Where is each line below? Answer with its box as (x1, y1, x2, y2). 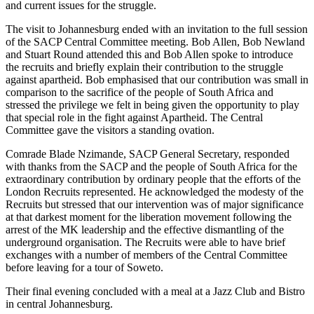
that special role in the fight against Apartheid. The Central (6, 111, 263, 123)
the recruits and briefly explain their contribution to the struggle (6, 60, 283, 73)
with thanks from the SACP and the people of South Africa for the (6, 160, 297, 172)
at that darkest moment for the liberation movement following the (6, 210, 292, 223)
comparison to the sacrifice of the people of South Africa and (6, 86, 273, 98)
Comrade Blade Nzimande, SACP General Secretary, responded (6, 147, 289, 160)
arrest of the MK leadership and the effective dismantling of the (6, 223, 284, 235)
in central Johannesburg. (6, 297, 113, 310)
